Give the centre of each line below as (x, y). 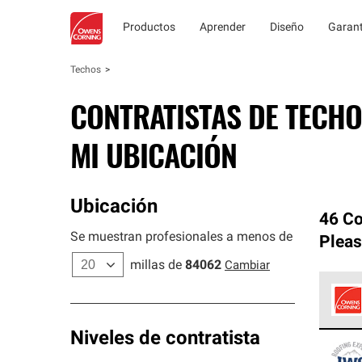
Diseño (287, 28)
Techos (86, 70)
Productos (149, 28)
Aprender (223, 28)
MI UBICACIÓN (154, 154)
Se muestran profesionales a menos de (181, 238)
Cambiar (247, 266)
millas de (156, 266)
